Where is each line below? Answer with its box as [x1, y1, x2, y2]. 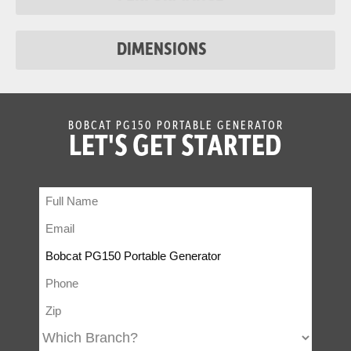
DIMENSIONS [117, 36, 207, 60]
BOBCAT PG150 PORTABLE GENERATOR [67, 117, 284, 132]
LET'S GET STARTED [69, 125, 282, 163]
